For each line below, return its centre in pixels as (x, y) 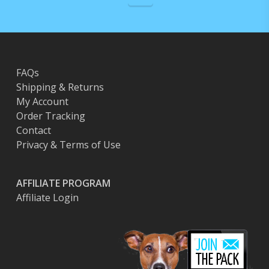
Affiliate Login (47, 198)
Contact (33, 130)
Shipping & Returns (60, 87)
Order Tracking (50, 116)
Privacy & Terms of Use (68, 145)
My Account (42, 101)
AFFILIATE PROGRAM (63, 183)
